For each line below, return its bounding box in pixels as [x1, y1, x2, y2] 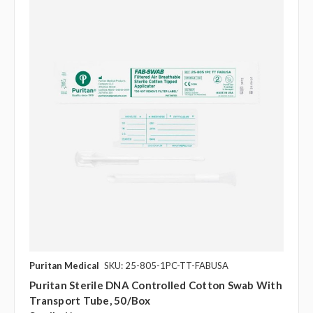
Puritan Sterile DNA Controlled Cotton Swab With [29, 279, 282, 292]
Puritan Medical [29, 260, 99, 272]
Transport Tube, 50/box [29, 294, 151, 307]
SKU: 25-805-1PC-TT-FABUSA [104, 260, 228, 272]
